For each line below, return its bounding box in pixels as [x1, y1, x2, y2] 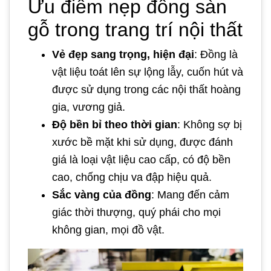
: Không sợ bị [177, 118, 242, 131]
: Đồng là [194, 48, 238, 60]
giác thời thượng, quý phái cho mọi [52, 206, 221, 218]
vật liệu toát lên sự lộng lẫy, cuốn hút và [52, 65, 243, 78]
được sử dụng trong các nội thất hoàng [52, 83, 241, 96]
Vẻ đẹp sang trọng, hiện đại [52, 48, 194, 60]
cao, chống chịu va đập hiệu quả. [52, 171, 212, 183]
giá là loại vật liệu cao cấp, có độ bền [52, 153, 230, 166]
